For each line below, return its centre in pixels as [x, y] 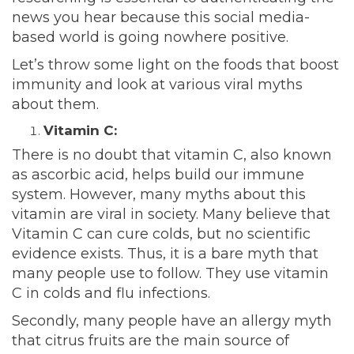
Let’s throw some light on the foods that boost [175, 65]
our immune [258, 175]
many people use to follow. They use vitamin [170, 274]
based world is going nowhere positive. [150, 38]
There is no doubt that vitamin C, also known [172, 155]
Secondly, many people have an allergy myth [172, 321]
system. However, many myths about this [159, 195]
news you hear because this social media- [161, 18]
